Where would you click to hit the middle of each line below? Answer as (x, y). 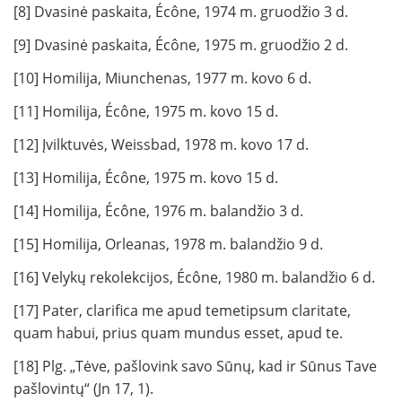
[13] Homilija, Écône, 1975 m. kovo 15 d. (146, 178)
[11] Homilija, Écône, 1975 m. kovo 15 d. (146, 112)
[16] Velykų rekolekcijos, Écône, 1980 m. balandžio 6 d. (194, 278)
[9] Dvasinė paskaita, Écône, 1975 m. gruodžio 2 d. (181, 45)
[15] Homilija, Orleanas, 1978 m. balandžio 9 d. (168, 245)
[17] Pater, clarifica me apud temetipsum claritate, (182, 311)
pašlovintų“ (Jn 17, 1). (83, 389)
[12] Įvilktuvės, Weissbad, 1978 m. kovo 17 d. (161, 145)
